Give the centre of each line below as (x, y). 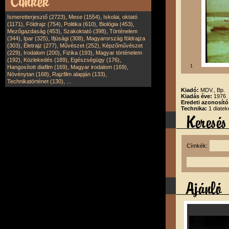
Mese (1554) (84, 17)
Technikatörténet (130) (35, 81)
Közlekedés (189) (45, 60)
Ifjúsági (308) (67, 38)
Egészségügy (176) (95, 60)
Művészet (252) (79, 45)
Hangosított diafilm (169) (37, 67)
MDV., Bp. (213, 90)
